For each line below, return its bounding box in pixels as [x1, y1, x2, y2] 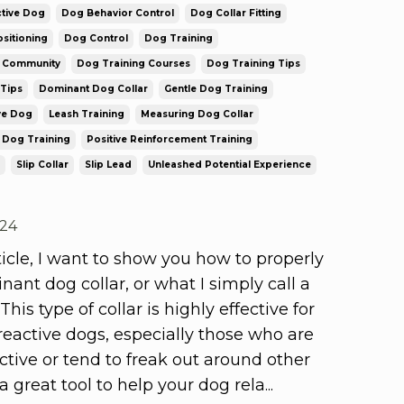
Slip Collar [15, 158, 69, 170]
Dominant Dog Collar [38, 82, 148, 95]
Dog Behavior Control [60, 6, 174, 19]
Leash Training [48, 107, 124, 120]
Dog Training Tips [206, 57, 300, 69]
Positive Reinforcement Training [86, 133, 252, 145]
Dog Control [63, 32, 128, 44]
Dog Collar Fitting [189, 6, 281, 19]
